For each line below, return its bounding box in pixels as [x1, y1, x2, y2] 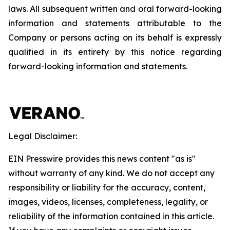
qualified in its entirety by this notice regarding [8, 47, 222, 57]
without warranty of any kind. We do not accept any [8, 168, 215, 178]
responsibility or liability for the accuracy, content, [8, 182, 205, 193]
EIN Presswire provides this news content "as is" [8, 154, 196, 164]
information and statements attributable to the [8, 18, 222, 28]
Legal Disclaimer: [8, 131, 77, 141]
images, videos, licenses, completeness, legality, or [8, 197, 208, 207]
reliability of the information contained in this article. [8, 211, 214, 221]
